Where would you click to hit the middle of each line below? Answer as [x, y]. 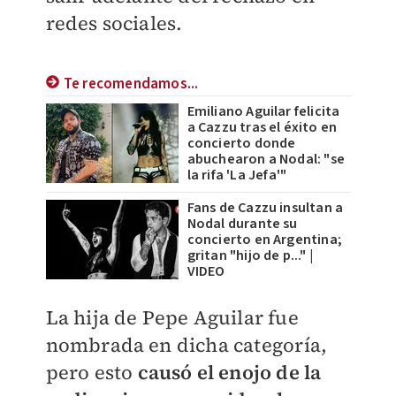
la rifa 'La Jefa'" [237, 175]
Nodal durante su [242, 224]
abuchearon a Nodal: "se [266, 160]
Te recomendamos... [131, 84]
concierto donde [241, 144]
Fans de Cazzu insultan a [265, 208]
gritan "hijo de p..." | [250, 256]
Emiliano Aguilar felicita [263, 112]
